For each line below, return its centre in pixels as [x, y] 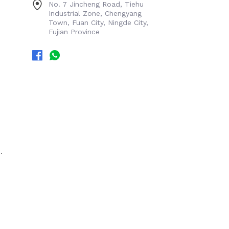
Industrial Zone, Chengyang [95, 13]
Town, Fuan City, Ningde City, [98, 22]
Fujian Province [74, 32]
